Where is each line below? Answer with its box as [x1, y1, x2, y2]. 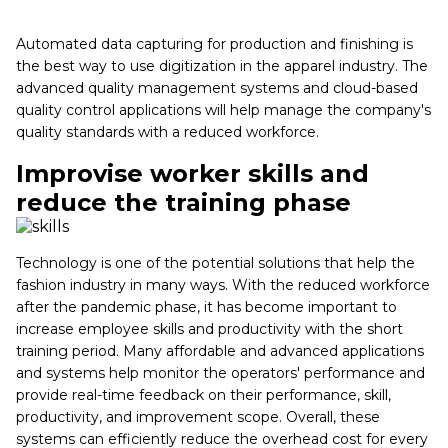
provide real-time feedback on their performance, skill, [16, 386, 391, 405]
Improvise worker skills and [16, 159, 369, 189]
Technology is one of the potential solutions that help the [16, 254, 415, 273]
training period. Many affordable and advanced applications [16, 342, 424, 361]
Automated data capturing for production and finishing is [16, 35, 413, 54]
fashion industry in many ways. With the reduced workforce [16, 276, 430, 295]
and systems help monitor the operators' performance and [16, 364, 425, 383]
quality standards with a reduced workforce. [16, 123, 323, 142]
